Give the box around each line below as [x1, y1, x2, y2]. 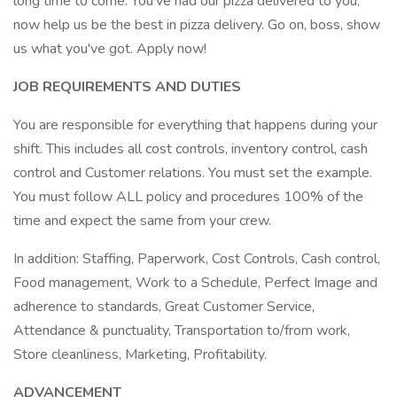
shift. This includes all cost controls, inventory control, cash [13, 139, 368, 159]
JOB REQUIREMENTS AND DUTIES [13, 77, 241, 97]
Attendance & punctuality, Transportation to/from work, [13, 321, 350, 340]
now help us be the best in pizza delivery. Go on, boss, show [13, 15, 380, 35]
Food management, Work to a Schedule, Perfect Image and [13, 273, 378, 292]
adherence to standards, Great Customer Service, [13, 297, 315, 316]
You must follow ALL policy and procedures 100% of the [13, 187, 363, 206]
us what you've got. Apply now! [13, 39, 206, 58]
